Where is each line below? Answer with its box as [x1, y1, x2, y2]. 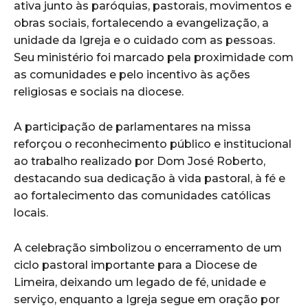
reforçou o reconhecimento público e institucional [14, 137, 291, 151]
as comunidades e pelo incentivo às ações [14, 67, 250, 81]
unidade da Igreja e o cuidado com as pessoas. [14, 33, 275, 47]
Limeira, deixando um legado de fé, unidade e [14, 275, 266, 289]
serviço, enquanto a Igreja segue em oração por [14, 292, 280, 306]
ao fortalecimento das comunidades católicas [14, 188, 271, 202]
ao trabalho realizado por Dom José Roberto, [14, 154, 265, 168]
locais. [14, 206, 48, 219]
